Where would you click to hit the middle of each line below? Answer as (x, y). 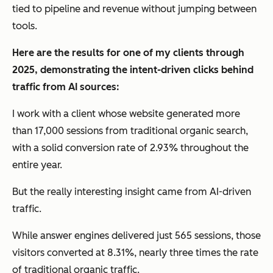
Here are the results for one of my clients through (128, 53)
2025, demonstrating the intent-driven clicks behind (133, 70)
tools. (25, 26)
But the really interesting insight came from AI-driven (132, 192)
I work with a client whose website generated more (126, 114)
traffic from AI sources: (66, 87)
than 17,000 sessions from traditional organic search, (130, 131)
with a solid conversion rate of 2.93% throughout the (130, 148)
